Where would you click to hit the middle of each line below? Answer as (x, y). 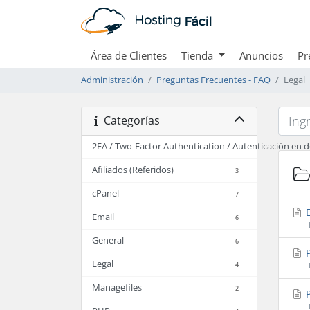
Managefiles (117, 287)
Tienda (199, 55)
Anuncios (261, 55)
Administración (112, 80)
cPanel (106, 193)
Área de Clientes (129, 55)
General (108, 240)
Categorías (129, 121)
